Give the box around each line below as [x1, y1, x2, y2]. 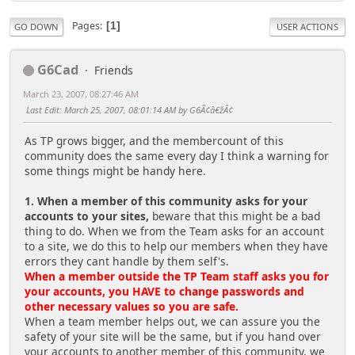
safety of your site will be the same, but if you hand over [25, 329, 321, 345]
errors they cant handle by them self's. [25, 254, 229, 269]
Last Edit [26, 103, 59, 116]
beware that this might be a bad [149, 208, 320, 224]
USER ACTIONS [277, 20, 338, 32]
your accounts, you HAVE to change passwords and [25, 284, 304, 300]
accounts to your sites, [25, 208, 149, 224]
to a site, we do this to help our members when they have [25, 239, 328, 254]
